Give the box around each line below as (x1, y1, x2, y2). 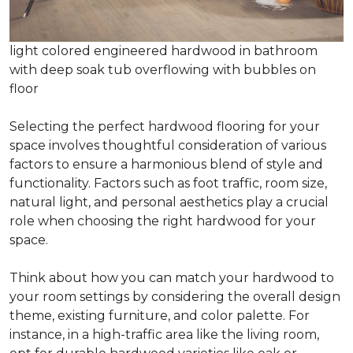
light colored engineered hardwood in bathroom (9, 43, 318, 59)
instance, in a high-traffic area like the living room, (9, 327, 319, 343)
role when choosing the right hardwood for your (9, 214, 316, 229)
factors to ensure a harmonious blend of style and (9, 157, 323, 173)
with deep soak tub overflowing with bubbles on (9, 62, 316, 78)
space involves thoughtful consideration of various (9, 138, 326, 154)
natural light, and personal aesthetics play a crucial (9, 195, 329, 210)
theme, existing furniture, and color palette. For (9, 308, 310, 324)
